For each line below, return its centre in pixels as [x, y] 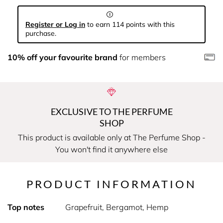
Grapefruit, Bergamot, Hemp [116, 207]
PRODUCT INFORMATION [111, 184]
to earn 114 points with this [130, 24]
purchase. [41, 33]
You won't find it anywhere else [111, 149]
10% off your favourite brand [62, 57]
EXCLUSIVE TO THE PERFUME [111, 111]
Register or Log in [55, 24]
